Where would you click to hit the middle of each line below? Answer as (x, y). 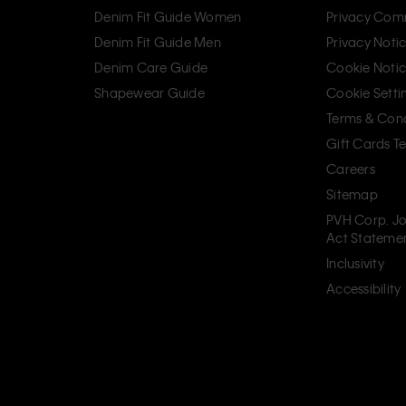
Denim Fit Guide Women (168, 16)
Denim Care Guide (151, 67)
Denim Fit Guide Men (158, 41)
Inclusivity (355, 262)
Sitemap (352, 193)
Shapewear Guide (150, 92)
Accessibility (364, 288)
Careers (351, 168)
